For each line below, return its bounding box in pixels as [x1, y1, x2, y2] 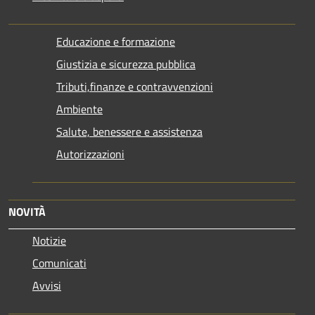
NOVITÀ [8, 202, 46, 220]
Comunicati [32, 254, 86, 271]
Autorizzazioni [56, 145, 124, 162]
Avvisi [32, 276, 61, 294]
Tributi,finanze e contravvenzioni [56, 77, 213, 95]
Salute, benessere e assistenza [56, 122, 202, 140]
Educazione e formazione [56, 32, 175, 50]
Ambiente [56, 100, 103, 117]
